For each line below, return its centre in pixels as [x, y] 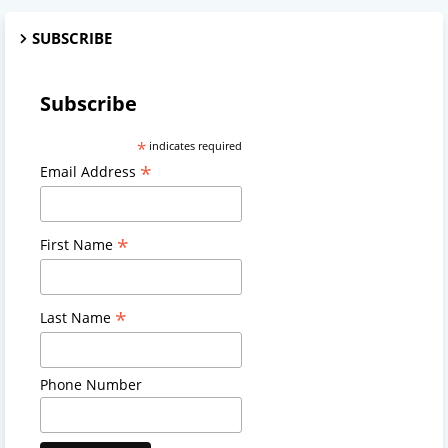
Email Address [90, 171]
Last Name [77, 318]
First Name [78, 245]
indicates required [193, 145]
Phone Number [91, 384]
